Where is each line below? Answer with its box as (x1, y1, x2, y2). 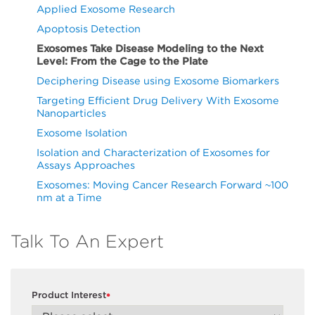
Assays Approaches (37, 158, 135, 171)
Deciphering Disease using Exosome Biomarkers (37, 74, 279, 86)
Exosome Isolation (37, 126, 127, 139)
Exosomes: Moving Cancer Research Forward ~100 (37, 178, 288, 191)
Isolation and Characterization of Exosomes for (37, 146, 270, 158)
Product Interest (32, 290, 106, 301)
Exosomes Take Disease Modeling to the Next (37, 41, 264, 54)
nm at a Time (37, 191, 102, 203)
